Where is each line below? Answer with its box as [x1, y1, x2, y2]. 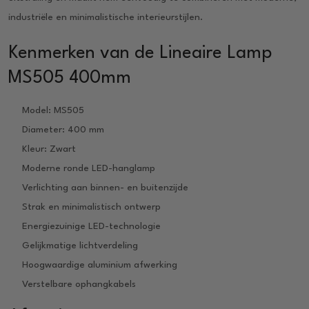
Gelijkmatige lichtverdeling [22, 240, 138, 250]
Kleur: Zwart [22, 143, 76, 154]
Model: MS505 [22, 105, 84, 115]
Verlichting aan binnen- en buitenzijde [22, 182, 188, 192]
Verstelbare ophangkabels [22, 279, 136, 289]
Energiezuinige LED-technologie [22, 221, 161, 231]
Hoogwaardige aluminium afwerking [22, 259, 177, 270]
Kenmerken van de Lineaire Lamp [8, 43, 272, 62]
